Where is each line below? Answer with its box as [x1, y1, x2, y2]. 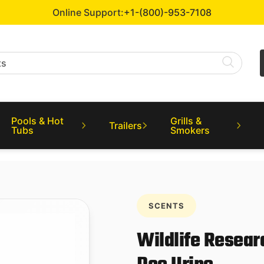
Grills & [170, 115, 202, 127]
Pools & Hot [11, 115, 64, 127]
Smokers [170, 124, 210, 136]
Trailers [109, 120, 143, 131]
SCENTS [148, 201, 184, 210]
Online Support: [52, 6, 124, 18]
